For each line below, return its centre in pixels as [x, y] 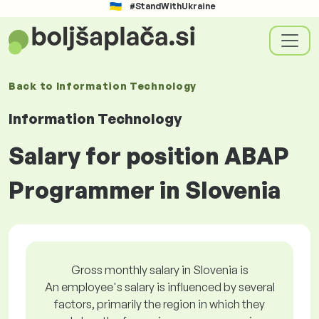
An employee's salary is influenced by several [159, 287]
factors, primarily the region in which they [159, 304]
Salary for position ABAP [149, 156]
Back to [32, 86]
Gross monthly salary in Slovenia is [159, 270]
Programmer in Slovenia [145, 190]
